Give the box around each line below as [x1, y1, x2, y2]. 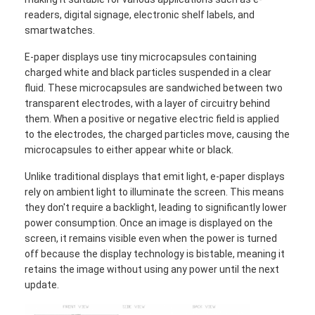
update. [25, 278, 60, 290]
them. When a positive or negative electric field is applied [25, 112, 280, 124]
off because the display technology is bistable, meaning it [25, 247, 285, 259]
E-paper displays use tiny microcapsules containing [25, 51, 257, 63]
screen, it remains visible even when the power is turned [25, 232, 278, 244]
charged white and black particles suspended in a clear [25, 66, 272, 78]
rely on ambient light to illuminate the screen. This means [25, 186, 285, 198]
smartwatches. [25, 24, 96, 36]
